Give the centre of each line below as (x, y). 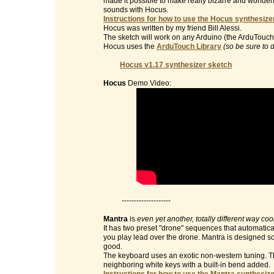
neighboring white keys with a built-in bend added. (187, 265)
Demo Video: (149, 83)
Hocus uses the (130, 46)
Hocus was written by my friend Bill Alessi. (172, 28)
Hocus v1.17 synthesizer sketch (176, 65)
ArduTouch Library (189, 46)
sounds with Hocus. (136, 10)
